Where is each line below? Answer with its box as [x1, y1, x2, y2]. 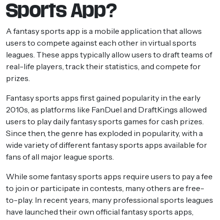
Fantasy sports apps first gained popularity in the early [6, 92, 200, 103]
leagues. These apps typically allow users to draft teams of [6, 49, 212, 59]
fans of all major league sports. [6, 151, 114, 162]
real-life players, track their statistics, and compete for [6, 61, 201, 71]
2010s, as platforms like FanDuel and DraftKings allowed [6, 104, 207, 114]
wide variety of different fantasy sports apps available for [6, 139, 207, 150]
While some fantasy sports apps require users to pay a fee [6, 171, 213, 181]
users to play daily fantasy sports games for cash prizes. [6, 116, 204, 126]
